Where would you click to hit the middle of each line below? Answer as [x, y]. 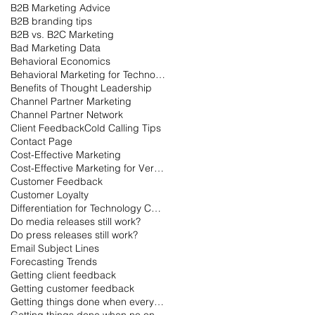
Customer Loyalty [50, 195]
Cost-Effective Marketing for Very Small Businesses [159, 168]
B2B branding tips [51, 21]
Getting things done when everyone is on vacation [159, 302]
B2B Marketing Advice [60, 8]
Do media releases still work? [76, 222]
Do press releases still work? [74, 235]
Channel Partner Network [67, 115]
